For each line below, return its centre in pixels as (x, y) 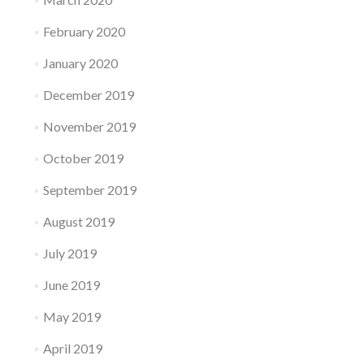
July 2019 (69, 253)
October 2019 (83, 158)
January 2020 (80, 63)
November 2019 (89, 127)
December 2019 (88, 95)
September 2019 (89, 190)
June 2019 (71, 285)
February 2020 (84, 32)
